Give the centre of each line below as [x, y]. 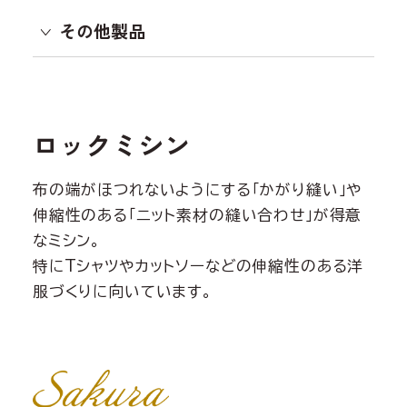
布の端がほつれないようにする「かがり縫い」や [197, 190]
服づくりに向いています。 [122, 292]
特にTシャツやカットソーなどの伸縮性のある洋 [198, 266]
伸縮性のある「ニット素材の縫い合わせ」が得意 [197, 215]
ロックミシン [111, 144]
